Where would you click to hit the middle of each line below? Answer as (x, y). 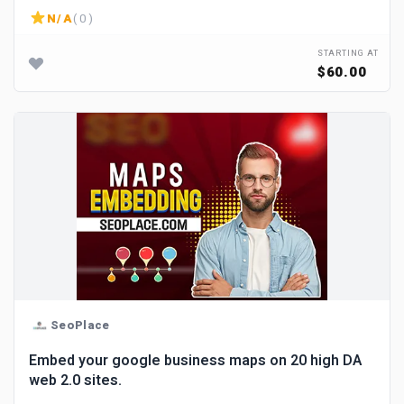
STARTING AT (348, 54)
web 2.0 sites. (75, 381)
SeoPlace (80, 325)
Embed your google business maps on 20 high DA (195, 361)
